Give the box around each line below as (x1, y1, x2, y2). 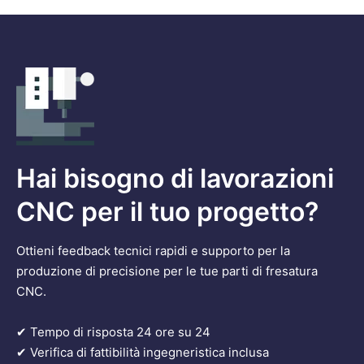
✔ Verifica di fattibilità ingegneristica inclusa (16, 344, 269, 361)
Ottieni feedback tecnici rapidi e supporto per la (16, 243, 290, 259)
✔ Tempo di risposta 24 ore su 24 (16, 324, 210, 340)
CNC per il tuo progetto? (16, 196, 318, 228)
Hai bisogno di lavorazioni (16, 162, 334, 195)
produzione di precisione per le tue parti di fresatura (16, 263, 318, 279)
